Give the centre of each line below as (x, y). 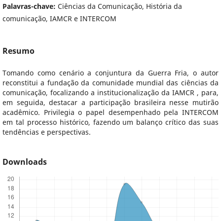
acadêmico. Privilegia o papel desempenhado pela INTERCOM (110, 112)
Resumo (18, 51)
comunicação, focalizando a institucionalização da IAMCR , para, (110, 93)
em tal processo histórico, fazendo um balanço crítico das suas (110, 122)
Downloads (24, 162)
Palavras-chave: (30, 6)
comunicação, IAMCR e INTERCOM (59, 18)
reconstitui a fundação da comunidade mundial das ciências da (110, 83)
